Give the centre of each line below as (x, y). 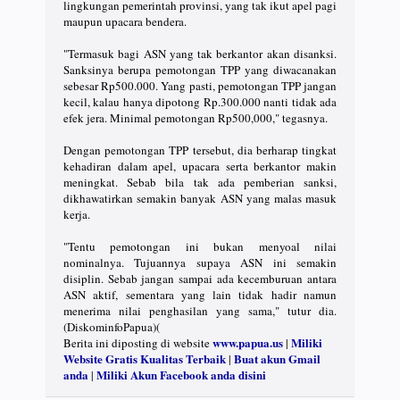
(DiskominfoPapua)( (112, 326)
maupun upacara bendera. (125, 21)
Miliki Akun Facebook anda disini (181, 374)
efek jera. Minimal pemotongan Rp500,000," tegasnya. (196, 117)
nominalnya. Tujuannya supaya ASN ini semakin (200, 262)
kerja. (77, 214)
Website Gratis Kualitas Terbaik (145, 358)
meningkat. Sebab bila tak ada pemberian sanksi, (200, 182)
